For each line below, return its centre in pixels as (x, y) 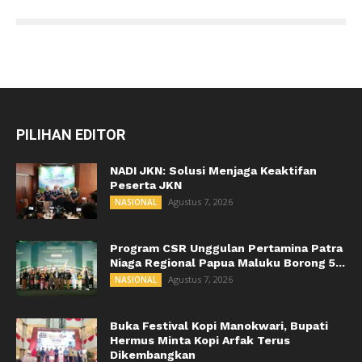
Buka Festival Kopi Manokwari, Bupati (219, 326)
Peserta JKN (146, 185)
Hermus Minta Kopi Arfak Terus (200, 340)
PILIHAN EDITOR (71, 135)
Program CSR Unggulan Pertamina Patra (226, 248)
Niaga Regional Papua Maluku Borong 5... (227, 263)
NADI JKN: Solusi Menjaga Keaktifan (213, 170)
